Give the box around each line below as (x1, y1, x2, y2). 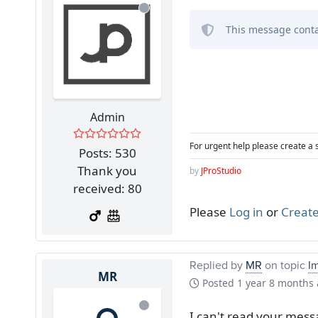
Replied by (190, 256, 246, 273)
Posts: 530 (78, 144, 136, 161)
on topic (262, 256, 308, 273)
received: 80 (72, 180, 142, 197)
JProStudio (201, 164, 241, 177)
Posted (199, 275, 237, 290)
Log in (229, 203, 263, 220)
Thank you (77, 162, 137, 179)
